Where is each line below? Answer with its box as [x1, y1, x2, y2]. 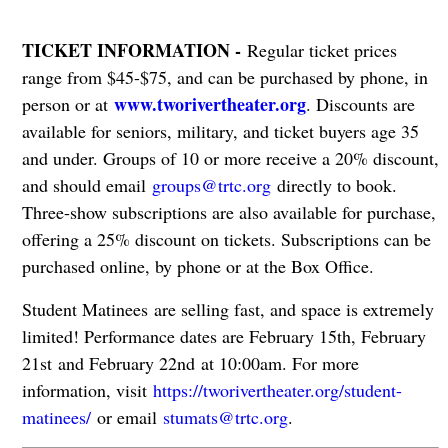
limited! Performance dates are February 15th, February [21, 324, 426, 349]
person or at [21, 92, 114, 117]
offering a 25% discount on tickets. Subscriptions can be [21, 227, 431, 252]
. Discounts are [305, 92, 415, 117]
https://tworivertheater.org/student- [152, 378, 402, 403]
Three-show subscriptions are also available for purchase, [21, 200, 436, 225]
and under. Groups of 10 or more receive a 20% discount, [21, 146, 439, 171]
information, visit [21, 378, 153, 403]
